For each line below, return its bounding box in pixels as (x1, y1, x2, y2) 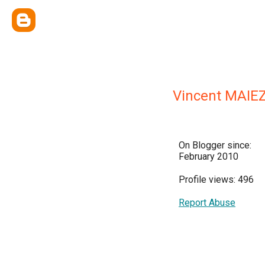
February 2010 (179, 151, 238, 162)
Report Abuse (179, 197, 235, 208)
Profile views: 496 (179, 174, 254, 185)
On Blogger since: (179, 140, 251, 151)
